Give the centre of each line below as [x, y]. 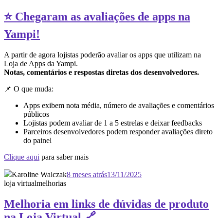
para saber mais [65, 157]
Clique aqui [22, 157]
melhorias [51, 183]
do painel [37, 141]
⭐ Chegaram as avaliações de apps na [97, 17]
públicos [36, 114]
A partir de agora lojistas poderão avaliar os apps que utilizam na [102, 55]
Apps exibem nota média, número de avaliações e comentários [119, 106]
